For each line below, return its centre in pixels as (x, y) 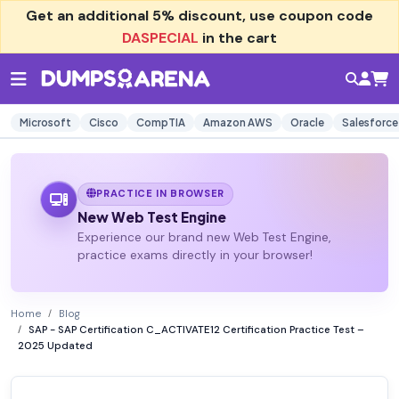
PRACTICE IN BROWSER (161, 194)
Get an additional (89, 16)
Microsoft (45, 122)
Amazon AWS (238, 122)
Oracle (307, 122)
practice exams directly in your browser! (195, 256)
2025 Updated (55, 346)
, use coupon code (308, 16)
